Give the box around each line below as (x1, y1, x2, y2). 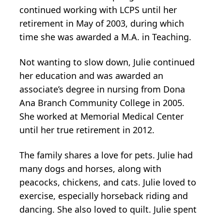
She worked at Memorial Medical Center (19, 110, 184, 122)
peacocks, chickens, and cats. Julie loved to (19, 176, 196, 188)
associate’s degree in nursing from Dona (19, 83, 185, 95)
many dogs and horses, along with (19, 162, 161, 174)
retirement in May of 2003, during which (19, 17, 184, 29)
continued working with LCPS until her (19, 3, 177, 15)
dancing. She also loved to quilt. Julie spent (19, 203, 197, 215)
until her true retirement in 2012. (19, 124, 155, 136)
